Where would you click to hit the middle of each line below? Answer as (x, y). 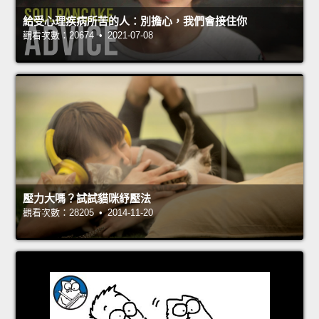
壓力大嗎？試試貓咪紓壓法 (87, 198)
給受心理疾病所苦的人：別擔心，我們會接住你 (135, 21)
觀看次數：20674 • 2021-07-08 (88, 35)
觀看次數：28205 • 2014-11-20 (88, 212)
